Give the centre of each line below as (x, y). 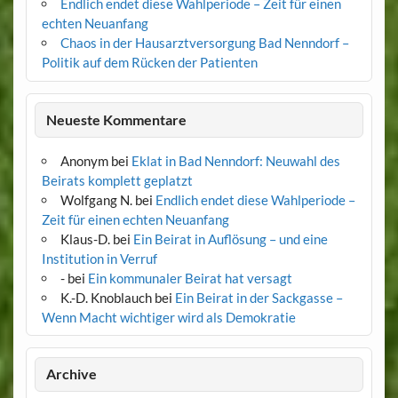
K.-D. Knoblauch (106, 297)
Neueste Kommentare (117, 119)
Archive (72, 374)
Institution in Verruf (99, 258)
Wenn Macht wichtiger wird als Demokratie (168, 317)
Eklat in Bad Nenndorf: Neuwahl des (235, 160)
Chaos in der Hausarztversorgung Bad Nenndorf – (204, 43)
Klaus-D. (85, 239)
